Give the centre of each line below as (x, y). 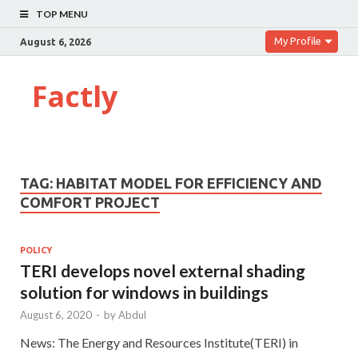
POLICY (36, 250)
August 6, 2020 (56, 314)
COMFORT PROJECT (90, 202)
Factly (75, 96)
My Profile (298, 41)
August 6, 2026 (56, 42)
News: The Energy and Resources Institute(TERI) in (159, 342)
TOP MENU (62, 14)
